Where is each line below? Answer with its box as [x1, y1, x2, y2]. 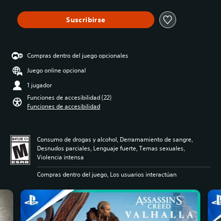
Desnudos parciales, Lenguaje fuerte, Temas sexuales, [37, 144, 185, 153]
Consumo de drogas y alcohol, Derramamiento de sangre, [37, 135, 193, 144]
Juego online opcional [27, 66, 86, 75]
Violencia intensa [37, 153, 84, 162]
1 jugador [27, 81, 52, 90]
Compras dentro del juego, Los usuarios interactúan [37, 170, 177, 179]
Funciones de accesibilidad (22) [27, 93, 111, 102]
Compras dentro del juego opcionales [27, 51, 128, 60]
